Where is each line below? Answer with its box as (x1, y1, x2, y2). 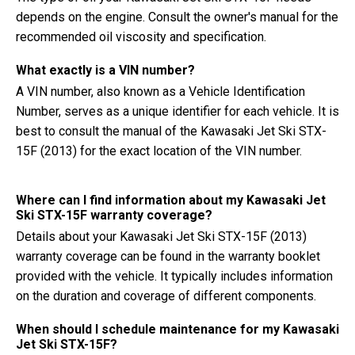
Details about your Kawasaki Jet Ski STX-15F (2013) (16, 229, 307, 244)
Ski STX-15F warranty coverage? (16, 208, 212, 223)
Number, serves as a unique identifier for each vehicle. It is (16, 104, 339, 119)
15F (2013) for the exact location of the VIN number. (16, 143, 302, 158)
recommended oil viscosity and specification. (16, 29, 266, 44)
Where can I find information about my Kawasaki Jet (16, 193, 326, 208)
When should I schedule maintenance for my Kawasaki (16, 322, 339, 337)
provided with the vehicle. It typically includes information (16, 269, 333, 284)
